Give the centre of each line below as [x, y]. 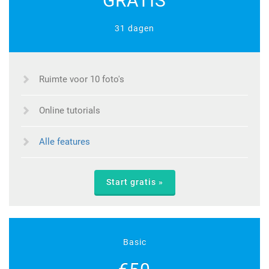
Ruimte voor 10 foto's [82, 79]
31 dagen [134, 28]
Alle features [65, 141]
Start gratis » [134, 182]
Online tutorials [70, 110]
